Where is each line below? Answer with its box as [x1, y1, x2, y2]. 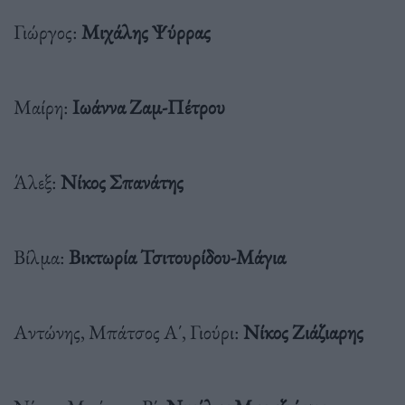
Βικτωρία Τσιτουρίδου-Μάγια [69, 242, 286, 270]
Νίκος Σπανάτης [61, 167, 184, 195]
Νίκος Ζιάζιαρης [243, 317, 363, 345]
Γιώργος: [14, 17, 81, 45]
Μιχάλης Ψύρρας [81, 17, 211, 45]
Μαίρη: [14, 92, 72, 120]
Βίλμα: [14, 242, 69, 270]
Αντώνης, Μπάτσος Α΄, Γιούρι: [14, 317, 243, 345]
